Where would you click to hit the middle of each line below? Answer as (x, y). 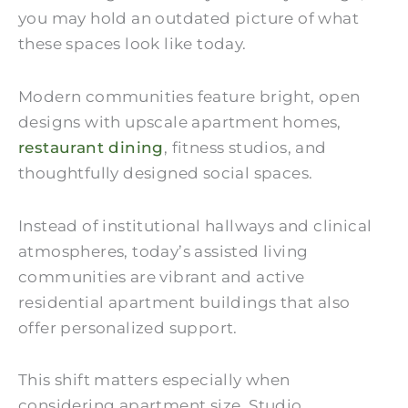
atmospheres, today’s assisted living (163, 251)
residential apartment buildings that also (184, 302)
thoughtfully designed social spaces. (166, 173)
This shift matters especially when (154, 380)
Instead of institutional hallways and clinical (195, 225)
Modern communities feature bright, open (189, 96)
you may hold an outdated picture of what (189, 18)
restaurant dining (91, 147)
